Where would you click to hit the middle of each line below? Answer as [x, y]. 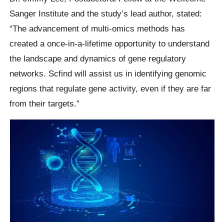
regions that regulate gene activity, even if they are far [110, 88]
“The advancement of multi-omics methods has [97, 28]
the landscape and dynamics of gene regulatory [98, 58]
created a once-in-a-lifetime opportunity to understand [110, 43]
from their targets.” [45, 103]
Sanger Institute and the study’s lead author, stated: [106, 13]
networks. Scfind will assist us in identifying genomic [108, 73]
